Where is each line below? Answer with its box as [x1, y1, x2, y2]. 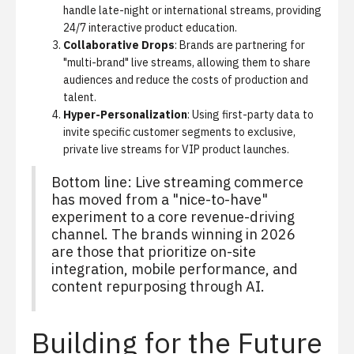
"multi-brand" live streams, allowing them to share [63, 55, 311, 70]
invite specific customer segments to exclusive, [63, 125, 296, 139]
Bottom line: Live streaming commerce [51, 173, 303, 191]
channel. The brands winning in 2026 [51, 225, 296, 243]
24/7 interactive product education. [63, 21, 237, 35]
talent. [63, 90, 96, 104]
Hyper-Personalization [63, 107, 187, 122]
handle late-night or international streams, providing [63, 3, 322, 17]
